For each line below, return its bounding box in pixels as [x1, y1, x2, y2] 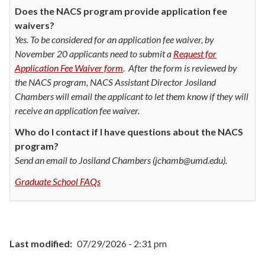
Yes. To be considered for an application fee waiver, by [15, 33, 214, 45]
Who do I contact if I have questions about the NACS [15, 125, 243, 137]
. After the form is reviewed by [123, 62, 237, 73]
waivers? [15, 19, 54, 31]
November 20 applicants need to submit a [15, 47, 173, 59]
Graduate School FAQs [15, 175, 101, 187]
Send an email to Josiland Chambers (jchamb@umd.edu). [15, 154, 227, 166]
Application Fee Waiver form [15, 62, 123, 73]
